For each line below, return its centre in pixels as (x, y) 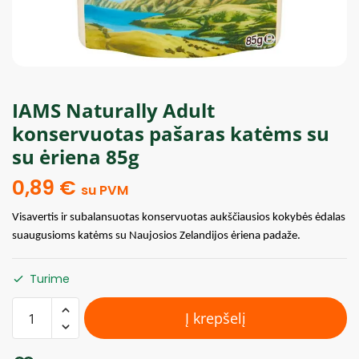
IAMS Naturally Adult (113, 110)
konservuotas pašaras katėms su (171, 133)
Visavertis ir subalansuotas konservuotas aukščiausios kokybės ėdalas (179, 218)
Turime (50, 279)
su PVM (105, 190)
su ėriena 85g (76, 157)
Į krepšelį (216, 318)
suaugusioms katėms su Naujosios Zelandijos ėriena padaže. (156, 236)
